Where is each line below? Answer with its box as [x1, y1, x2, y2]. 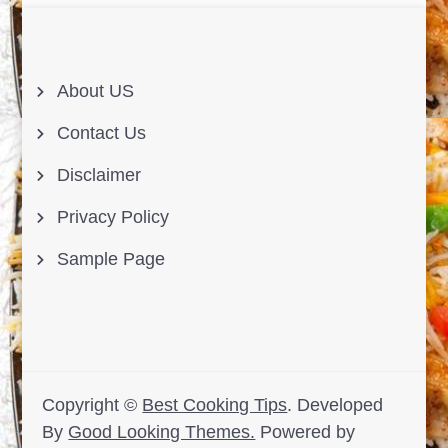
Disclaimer [57, 165, 142, 186]
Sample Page [57, 249, 166, 270]
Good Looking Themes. [68, 422, 256, 443]
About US [57, 81, 135, 102]
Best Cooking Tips [142, 395, 288, 416]
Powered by [255, 422, 356, 443]
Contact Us [57, 123, 147, 144]
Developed [297, 395, 384, 416]
